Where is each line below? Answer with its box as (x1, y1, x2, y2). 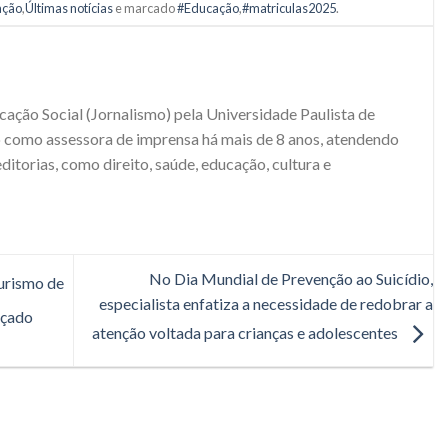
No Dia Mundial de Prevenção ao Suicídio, (149, 269, 433, 289)
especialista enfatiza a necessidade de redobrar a (99, 294, 433, 314)
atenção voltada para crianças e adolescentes (92, 323, 401, 343)
